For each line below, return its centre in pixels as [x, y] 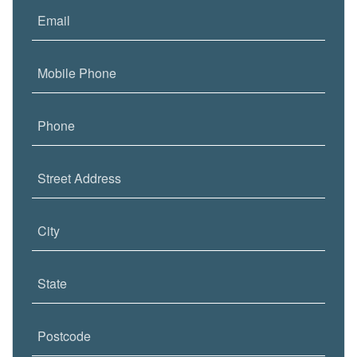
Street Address [79, 178]
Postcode [64, 336]
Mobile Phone [77, 73]
